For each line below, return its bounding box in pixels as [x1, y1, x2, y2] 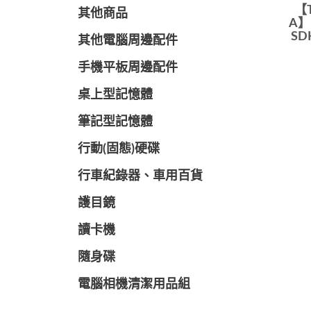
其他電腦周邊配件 [78, 35, 178, 47]
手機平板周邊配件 [78, 62, 178, 74]
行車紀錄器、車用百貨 [78, 170, 203, 183]
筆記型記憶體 [78, 116, 153, 128]
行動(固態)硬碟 [78, 143, 160, 155]
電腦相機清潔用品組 [78, 278, 190, 291]
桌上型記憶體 [78, 89, 153, 101]
